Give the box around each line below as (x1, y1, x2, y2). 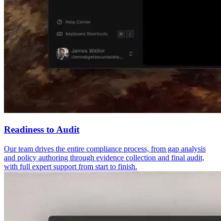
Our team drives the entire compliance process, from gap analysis (4, 144, 206, 153)
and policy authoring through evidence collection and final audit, (4, 153, 204, 162)
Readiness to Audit (4, 124, 79, 135)
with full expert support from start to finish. (4, 162, 137, 171)
